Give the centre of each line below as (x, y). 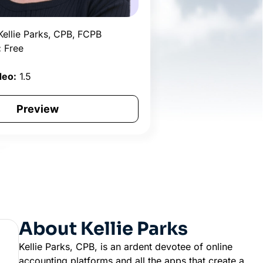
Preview (38, 109)
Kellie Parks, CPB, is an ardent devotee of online (126, 247)
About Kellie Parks (103, 229)
